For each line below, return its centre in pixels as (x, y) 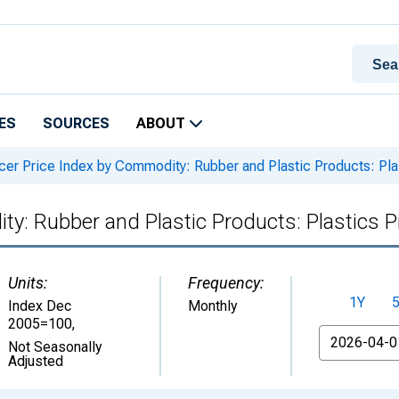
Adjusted (36, 361)
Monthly (213, 306)
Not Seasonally (55, 347)
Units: (28, 283)
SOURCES (76, 123)
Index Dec (40, 306)
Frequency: (226, 283)
